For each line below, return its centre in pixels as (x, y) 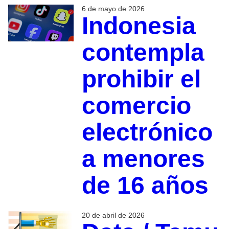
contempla (143, 53)
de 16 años (145, 186)
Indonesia (139, 26)
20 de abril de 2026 (113, 215)
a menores (143, 159)
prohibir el (141, 79)
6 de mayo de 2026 (113, 9)
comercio (136, 106)
